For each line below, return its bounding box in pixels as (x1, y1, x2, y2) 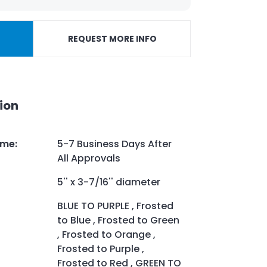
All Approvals (57, 151, 120, 165)
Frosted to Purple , (57, 241, 144, 256)
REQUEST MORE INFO (67, 33, 157, 45)
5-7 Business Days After (57, 136, 172, 151)
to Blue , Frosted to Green (57, 213, 179, 227)
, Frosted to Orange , (57, 227, 156, 241)
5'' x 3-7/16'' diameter (57, 175, 160, 189)
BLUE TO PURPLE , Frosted (57, 198, 173, 213)
